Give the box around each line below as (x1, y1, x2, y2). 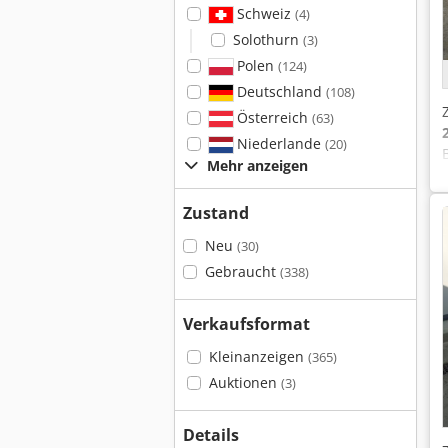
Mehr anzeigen (207, 156, 308, 175)
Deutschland (232, 82, 326, 101)
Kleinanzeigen (208, 347, 308, 366)
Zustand (183, 202, 249, 224)
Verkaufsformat (183, 313, 310, 335)
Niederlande (232, 134, 325, 153)
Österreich (232, 108, 312, 127)
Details (183, 424, 239, 446)
